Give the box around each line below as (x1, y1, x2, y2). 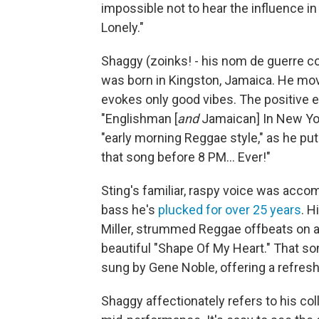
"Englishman (101, 110, 172, 126)
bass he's (101, 202, 158, 217)
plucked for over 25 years (158, 202, 301, 217)
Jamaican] (202, 110, 260, 126)
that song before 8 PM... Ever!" (101, 149, 271, 164)
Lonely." (101, 19, 144, 35)
